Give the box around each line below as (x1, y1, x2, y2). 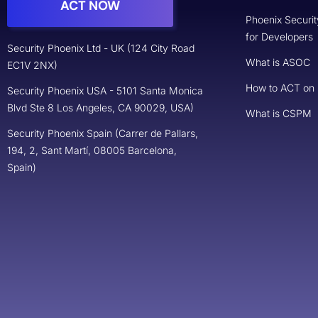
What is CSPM (246, 106, 312, 119)
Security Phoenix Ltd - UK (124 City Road (7, 42, 194, 55)
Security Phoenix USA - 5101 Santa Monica (7, 84, 203, 97)
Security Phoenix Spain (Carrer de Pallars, (7, 127, 198, 140)
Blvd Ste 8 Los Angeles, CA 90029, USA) (7, 102, 194, 114)
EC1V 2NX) (7, 59, 57, 72)
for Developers (246, 30, 313, 43)
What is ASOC (246, 55, 310, 68)
